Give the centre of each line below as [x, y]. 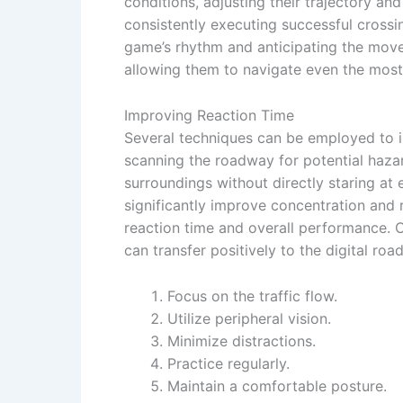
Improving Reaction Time [209, 115]
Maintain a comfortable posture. [277, 385]
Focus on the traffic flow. [252, 296]
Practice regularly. [228, 363]
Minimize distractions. [242, 340]
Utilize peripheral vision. [249, 318]
